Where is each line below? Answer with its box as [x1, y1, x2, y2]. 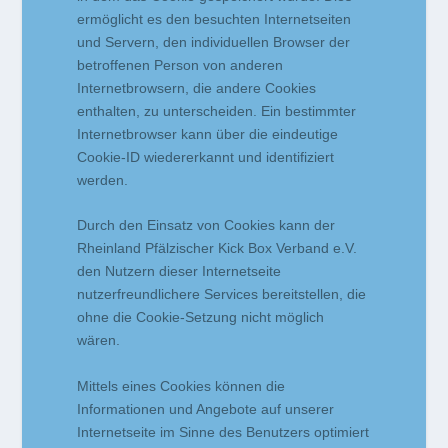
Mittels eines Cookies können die [77, 377, 286, 394]
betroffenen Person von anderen [77, 56, 284, 73]
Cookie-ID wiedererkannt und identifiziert [77, 148, 335, 165]
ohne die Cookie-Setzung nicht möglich [77, 309, 325, 326]
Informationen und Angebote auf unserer [77, 400, 335, 417]
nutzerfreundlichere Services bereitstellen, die [77, 286, 367, 303]
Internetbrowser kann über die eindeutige [77, 125, 339, 142]
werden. [77, 171, 129, 188]
